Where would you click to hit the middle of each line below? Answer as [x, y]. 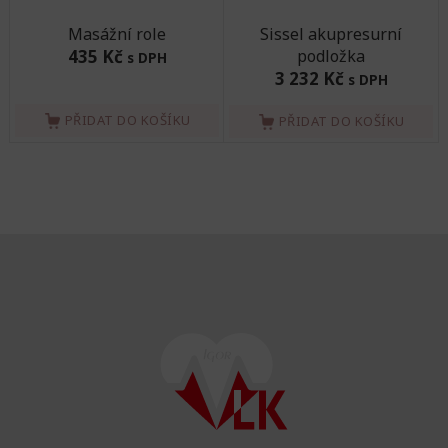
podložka [331, 56]
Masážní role [117, 34]
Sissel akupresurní [331, 34]
